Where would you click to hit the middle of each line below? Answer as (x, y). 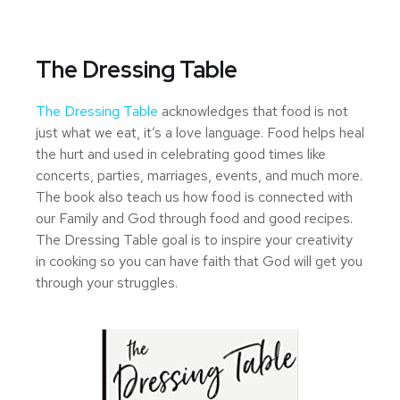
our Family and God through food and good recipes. (194, 219)
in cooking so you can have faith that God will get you (199, 262)
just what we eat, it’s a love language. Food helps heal (200, 133)
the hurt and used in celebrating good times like (181, 154)
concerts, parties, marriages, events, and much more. (199, 176)
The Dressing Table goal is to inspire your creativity (194, 240)
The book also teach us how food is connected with (194, 197)
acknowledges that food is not (253, 112)
